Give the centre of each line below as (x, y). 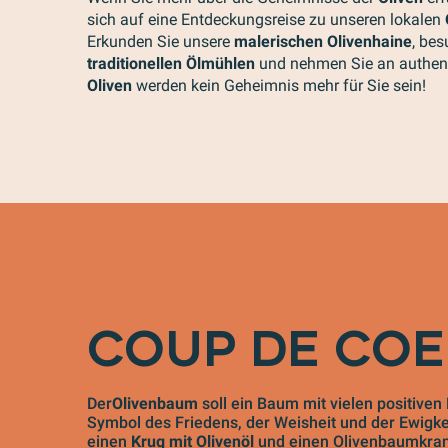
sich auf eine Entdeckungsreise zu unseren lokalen (266, 19)
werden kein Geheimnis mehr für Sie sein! (279, 85)
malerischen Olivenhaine (323, 41)
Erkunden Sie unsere (160, 41)
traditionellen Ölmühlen (171, 63)
